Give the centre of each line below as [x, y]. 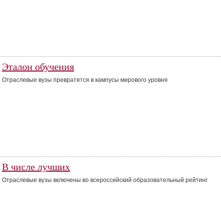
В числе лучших [36, 167]
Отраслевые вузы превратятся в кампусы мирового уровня [85, 80]
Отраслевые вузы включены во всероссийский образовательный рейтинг [105, 180]
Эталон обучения [38, 67]
